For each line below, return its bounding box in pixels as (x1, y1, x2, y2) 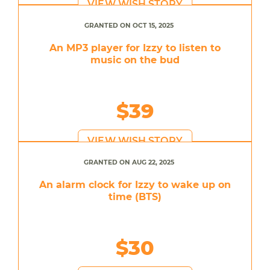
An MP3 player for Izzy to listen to (49, 42, 221, 54)
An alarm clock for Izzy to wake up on (39, 178, 231, 190)
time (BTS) (108, 190, 162, 202)
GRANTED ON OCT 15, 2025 (84, 21, 174, 30)
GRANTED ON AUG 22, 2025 (84, 158, 174, 166)
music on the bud (90, 54, 180, 66)
